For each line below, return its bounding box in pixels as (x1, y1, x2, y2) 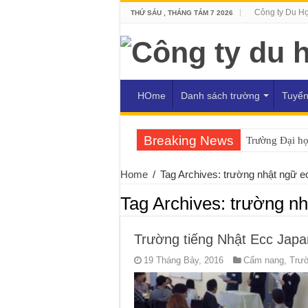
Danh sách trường (180, 90, 260, 102)
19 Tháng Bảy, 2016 (143, 255, 223, 266)
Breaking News (143, 133, 234, 148)
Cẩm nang (243, 255, 284, 266)
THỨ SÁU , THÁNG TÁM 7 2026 (130, 9, 233, 16)
